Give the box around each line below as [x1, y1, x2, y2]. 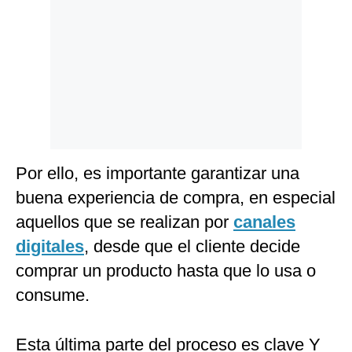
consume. [16, 285, 90, 306]
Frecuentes [18, 75, 71, 87]
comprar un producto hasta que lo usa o [16, 261, 316, 281]
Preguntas [18, 64, 68, 75]
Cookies [18, 38, 57, 50]
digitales [16, 236, 84, 257]
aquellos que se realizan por [16, 212, 233, 233]
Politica [18, 15, 55, 27]
